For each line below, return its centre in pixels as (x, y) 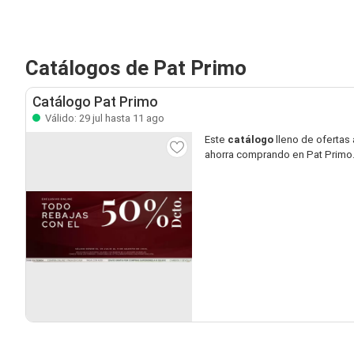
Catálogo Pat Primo (95, 102)
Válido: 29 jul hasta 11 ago (104, 118)
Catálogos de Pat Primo (136, 68)
